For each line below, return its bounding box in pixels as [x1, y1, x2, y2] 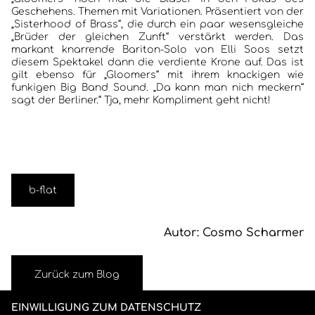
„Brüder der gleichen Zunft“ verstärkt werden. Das [11, 32, 304, 42]
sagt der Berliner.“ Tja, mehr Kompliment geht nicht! [11, 95, 271, 105]
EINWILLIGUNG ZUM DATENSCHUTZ [11, 302, 201, 313]
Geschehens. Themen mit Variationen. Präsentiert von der [11, 6, 304, 17]
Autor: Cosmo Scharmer [164, 226, 304, 239]
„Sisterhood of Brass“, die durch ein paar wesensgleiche [11, 19, 304, 30]
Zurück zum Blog [34, 269, 120, 280]
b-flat [29, 185, 57, 195]
